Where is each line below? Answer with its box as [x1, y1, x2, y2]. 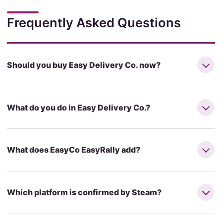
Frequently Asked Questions [6, 14, 181, 30]
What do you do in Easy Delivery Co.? [6, 102, 150, 112]
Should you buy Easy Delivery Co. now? [6, 59, 161, 70]
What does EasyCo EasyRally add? [6, 145, 140, 155]
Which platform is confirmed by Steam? [6, 187, 162, 198]
